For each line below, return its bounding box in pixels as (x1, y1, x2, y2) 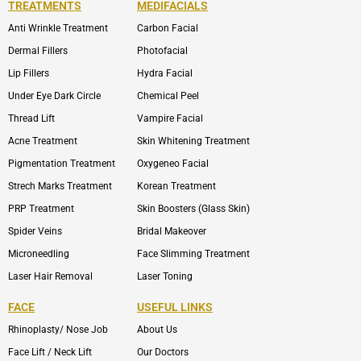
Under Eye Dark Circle (8, 90, 101, 102)
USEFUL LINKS (137, 301, 213, 314)
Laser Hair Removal (8, 271, 93, 283)
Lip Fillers (8, 68, 49, 80)
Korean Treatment (137, 180, 216, 193)
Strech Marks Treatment (8, 180, 112, 193)
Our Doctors (137, 346, 189, 358)
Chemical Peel (137, 90, 199, 102)
